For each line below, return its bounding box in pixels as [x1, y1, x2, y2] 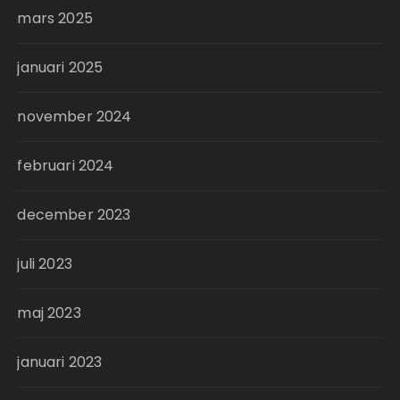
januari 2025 [17, 57, 104, 78]
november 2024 [17, 106, 132, 127]
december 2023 [17, 204, 131, 225]
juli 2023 [17, 254, 72, 274]
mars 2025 [17, 8, 93, 29]
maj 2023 [17, 303, 81, 323]
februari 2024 [17, 155, 114, 176]
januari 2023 [17, 352, 103, 372]
